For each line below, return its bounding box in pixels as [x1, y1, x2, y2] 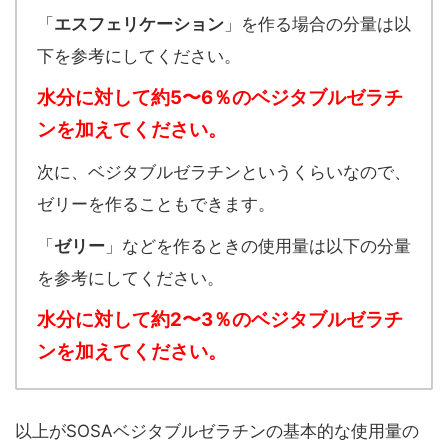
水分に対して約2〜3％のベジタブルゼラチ [37, 307, 403, 331]
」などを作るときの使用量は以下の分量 [105, 235, 411, 256]
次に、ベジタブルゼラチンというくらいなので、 [37, 161, 411, 182]
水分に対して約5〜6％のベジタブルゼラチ [37, 85, 403, 109]
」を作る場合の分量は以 [224, 13, 411, 34]
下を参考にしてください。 [37, 45, 241, 66]
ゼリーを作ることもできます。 [37, 193, 275, 214]
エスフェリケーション [54, 13, 224, 34]
